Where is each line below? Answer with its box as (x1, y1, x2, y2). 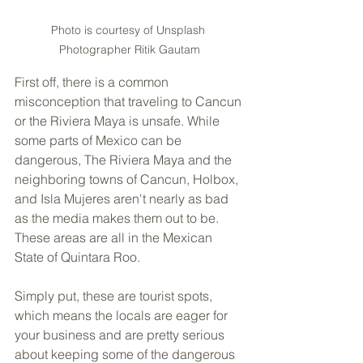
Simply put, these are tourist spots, (15, 287, 216, 304)
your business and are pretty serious (15, 326, 228, 343)
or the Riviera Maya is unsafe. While (15, 112, 223, 129)
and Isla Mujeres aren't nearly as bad (15, 190, 232, 207)
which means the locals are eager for (15, 306, 231, 323)
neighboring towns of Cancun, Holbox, (15, 170, 241, 187)
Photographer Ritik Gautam (59, 41, 200, 57)
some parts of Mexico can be (15, 131, 185, 148)
